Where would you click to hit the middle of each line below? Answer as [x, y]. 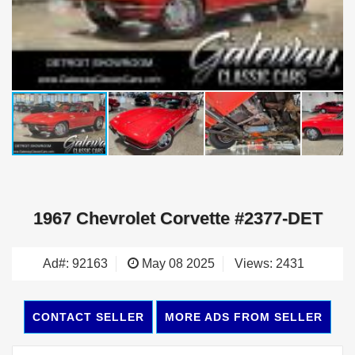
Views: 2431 [269, 264]
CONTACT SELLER [88, 317]
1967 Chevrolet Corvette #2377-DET [177, 219]
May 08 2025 [177, 264]
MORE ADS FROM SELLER [244, 317]
